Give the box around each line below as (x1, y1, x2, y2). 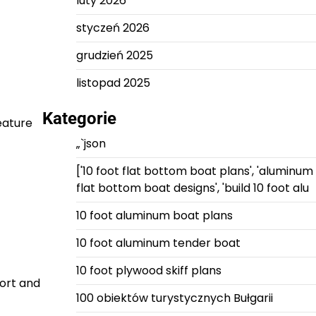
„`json (75, 135, 106, 152)
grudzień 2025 (75, 47, 153, 63)
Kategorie (42, 109, 116, 128)
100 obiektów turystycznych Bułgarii (75, 290, 273, 306)
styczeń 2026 (75, 20, 150, 36)
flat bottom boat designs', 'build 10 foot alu (75, 180, 309, 196)
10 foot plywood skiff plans (75, 262, 221, 279)
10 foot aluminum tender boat (75, 235, 241, 251)
